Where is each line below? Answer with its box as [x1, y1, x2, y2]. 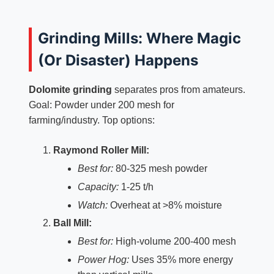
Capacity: [77, 181, 119, 192]
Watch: [77, 199, 108, 210]
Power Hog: [77, 254, 129, 265]
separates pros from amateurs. [111, 84, 245, 95]
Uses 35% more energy [128, 254, 233, 265]
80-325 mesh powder [113, 163, 207, 174]
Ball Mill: [53, 218, 92, 229]
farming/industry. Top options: [28, 115, 155, 126]
